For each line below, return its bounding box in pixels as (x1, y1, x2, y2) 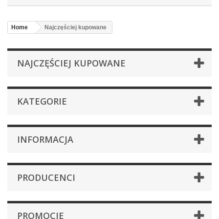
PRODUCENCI (17, 171, 75, 183)
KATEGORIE (17, 95, 67, 107)
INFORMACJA (17, 133, 73, 145)
